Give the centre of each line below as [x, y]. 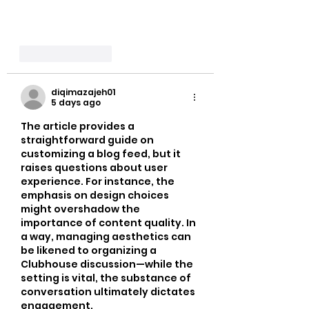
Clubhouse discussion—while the [108, 265]
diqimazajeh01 [83, 92]
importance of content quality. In [109, 223]
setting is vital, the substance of [107, 278]
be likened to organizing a [90, 251]
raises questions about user [95, 168]
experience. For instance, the [99, 182]
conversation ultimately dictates [109, 292]
